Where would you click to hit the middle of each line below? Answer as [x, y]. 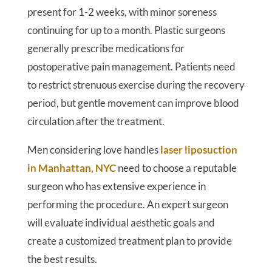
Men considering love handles [93, 150]
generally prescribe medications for [106, 48]
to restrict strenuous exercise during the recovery [136, 85]
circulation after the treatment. [96, 121]
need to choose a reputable [176, 168]
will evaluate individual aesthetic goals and [121, 223]
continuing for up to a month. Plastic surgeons [126, 30]
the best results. [62, 259]
